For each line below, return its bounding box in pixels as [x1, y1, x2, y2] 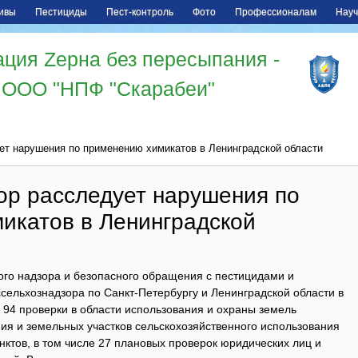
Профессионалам [235, 6, 316, 18]
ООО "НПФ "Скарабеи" [2, 78, 215, 100]
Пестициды [35, 6, 87, 18]
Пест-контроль [106, 6, 173, 18]
